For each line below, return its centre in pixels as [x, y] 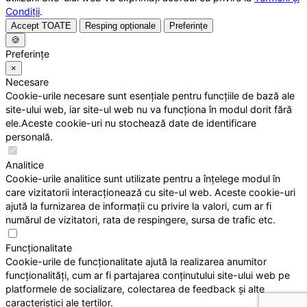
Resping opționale [120, 26]
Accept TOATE [41, 26]
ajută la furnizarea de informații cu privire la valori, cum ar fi [138, 206]
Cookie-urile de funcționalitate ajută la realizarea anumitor [136, 262]
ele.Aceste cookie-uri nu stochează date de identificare [131, 123]
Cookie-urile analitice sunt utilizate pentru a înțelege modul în [143, 179]
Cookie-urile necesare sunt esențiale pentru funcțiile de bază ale [150, 96]
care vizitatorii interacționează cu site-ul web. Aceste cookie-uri [150, 193]
